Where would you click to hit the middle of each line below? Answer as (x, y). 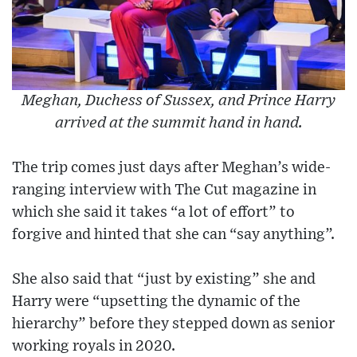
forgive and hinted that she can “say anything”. (173, 234)
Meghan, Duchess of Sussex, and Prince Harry (178, 100)
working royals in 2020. (94, 346)
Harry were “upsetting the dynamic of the (156, 301)
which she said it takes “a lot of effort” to (153, 212)
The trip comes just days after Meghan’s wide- (171, 167)
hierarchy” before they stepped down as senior (173, 324)
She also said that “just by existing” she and (164, 279)
